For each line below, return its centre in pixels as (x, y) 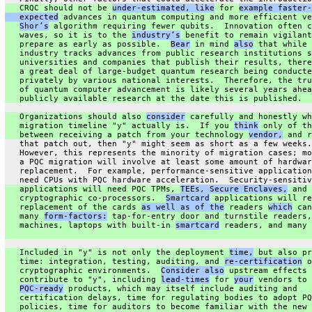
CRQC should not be (58, 8)
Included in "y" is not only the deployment (117, 252)
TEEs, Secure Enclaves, (234, 189)
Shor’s (34, 26)
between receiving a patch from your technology (126, 134)
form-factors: (75, 216)
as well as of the (182, 207)
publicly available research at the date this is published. (153, 98)
